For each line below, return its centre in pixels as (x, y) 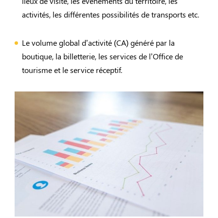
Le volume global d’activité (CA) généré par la (98, 43)
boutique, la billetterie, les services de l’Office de (102, 56)
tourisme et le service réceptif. (72, 70)
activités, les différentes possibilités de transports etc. (110, 14)
